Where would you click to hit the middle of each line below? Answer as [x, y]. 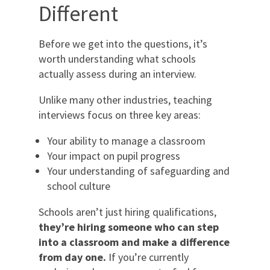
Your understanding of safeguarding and [138, 171]
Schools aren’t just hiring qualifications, [127, 212]
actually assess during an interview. [118, 74]
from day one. [74, 257]
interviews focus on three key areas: [120, 115]
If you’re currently [149, 257]
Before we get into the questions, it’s [123, 43]
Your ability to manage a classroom [126, 140]
